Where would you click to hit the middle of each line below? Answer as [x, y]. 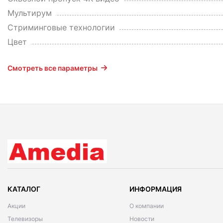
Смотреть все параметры [53, 68]
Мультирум [30, 13]
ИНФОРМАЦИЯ [155, 189]
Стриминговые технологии [61, 27]
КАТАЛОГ [24, 189]
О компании [146, 206]
